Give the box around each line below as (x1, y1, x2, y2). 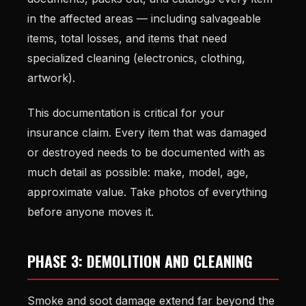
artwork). (27, 71, 75, 85)
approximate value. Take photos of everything (27, 185, 267, 199)
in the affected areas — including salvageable (27, 12, 261, 26)
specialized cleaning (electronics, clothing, (27, 51, 245, 66)
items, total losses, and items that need (27, 31, 227, 46)
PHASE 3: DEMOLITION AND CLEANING (27, 250, 253, 273)
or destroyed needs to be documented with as (27, 145, 265, 160)
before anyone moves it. (27, 205, 154, 219)
